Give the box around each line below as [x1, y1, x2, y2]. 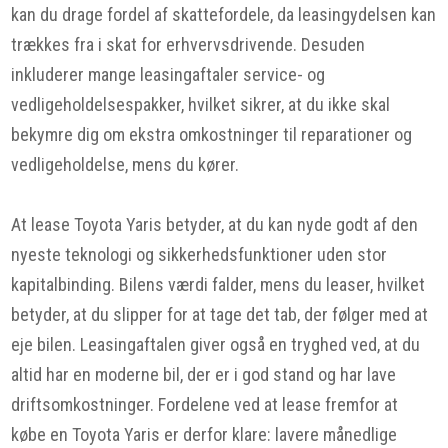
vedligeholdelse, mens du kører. [11, 154, 240, 175]
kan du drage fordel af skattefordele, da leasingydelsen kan [11, 4, 437, 25]
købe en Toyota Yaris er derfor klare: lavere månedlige [11, 424, 398, 445]
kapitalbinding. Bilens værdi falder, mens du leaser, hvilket [11, 274, 426, 295]
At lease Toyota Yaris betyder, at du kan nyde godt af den [11, 214, 419, 235]
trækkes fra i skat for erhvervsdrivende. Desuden [11, 34, 366, 55]
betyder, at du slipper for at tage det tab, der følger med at [11, 304, 429, 325]
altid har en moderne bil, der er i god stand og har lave [11, 364, 397, 385]
